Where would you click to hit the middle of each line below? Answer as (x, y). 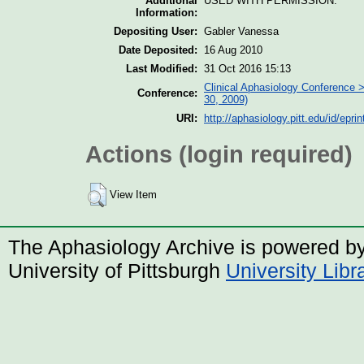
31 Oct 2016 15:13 (247, 68)
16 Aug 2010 (233, 50)
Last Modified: (162, 68)
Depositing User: (156, 31)
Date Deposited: (158, 50)
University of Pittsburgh (117, 271)
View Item (133, 195)
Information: (167, 12)
